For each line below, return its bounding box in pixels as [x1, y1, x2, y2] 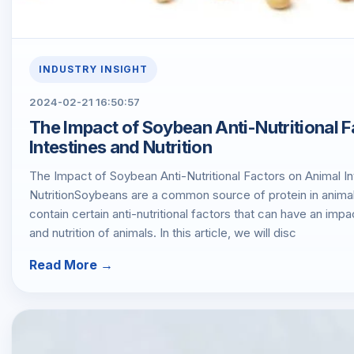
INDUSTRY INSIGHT [39, 63, 149, 76]
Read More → [29, 256, 113, 273]
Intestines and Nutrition [29, 136, 213, 157]
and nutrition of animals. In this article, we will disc [29, 224, 296, 240]
